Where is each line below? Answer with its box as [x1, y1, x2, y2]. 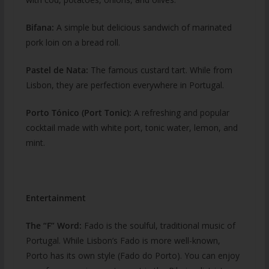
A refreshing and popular [131, 106, 229, 118]
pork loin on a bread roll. [25, 36, 120, 48]
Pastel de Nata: [25, 64, 88, 76]
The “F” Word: [25, 219, 82, 231]
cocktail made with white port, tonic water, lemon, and [25, 121, 238, 133]
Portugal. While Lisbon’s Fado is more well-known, [25, 234, 220, 246]
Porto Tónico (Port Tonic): [25, 106, 131, 118]
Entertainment [25, 192, 86, 204]
